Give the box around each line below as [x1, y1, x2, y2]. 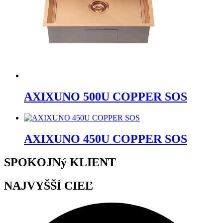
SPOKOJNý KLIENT [4, 155, 116, 169]
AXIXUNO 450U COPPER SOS [24, 132, 187, 145]
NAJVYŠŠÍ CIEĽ [4, 179, 93, 192]
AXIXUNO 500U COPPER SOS [24, 90, 187, 104]
